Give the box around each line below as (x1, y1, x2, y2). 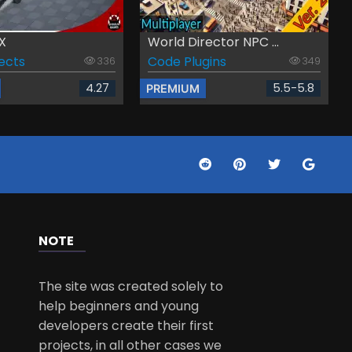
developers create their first (38, 316, 214, 335)
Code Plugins (147, 52, 226, 71)
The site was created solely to (38, 277, 224, 295)
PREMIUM (145, 81, 200, 95)
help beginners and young (38, 296, 200, 315)
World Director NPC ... (147, 32, 279, 51)
